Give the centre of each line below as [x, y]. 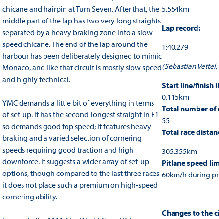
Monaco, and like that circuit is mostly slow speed [82, 68]
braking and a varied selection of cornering [72, 138]
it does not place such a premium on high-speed [80, 185]
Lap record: [181, 28]
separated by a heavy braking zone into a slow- [78, 33]
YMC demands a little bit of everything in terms [78, 103]
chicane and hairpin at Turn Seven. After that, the [81, 9]
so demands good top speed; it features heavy [77, 126]
